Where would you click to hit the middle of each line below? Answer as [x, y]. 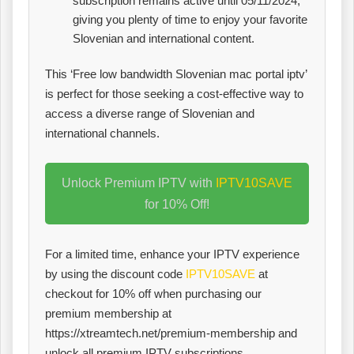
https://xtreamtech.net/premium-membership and [171, 333]
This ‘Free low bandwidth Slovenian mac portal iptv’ [176, 73]
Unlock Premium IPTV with [139, 183]
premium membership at [108, 313]
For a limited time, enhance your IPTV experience [172, 254]
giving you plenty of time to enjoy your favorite [190, 19]
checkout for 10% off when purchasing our [153, 293]
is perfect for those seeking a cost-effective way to [174, 93]
